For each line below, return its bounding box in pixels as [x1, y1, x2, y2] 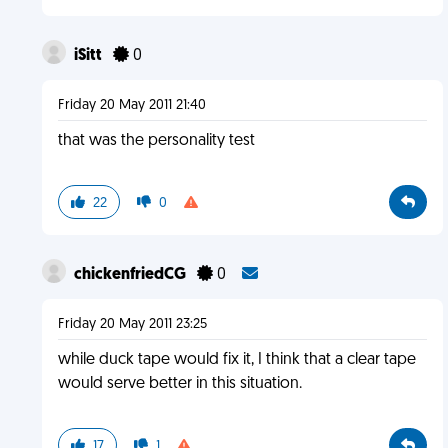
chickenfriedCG [73, 267, 189, 283]
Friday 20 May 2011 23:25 [57, 317, 207, 332]
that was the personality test [57, 133, 255, 149]
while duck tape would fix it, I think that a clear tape [57, 352, 416, 368]
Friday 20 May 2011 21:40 [57, 98, 206, 113]
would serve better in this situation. [57, 376, 302, 392]
